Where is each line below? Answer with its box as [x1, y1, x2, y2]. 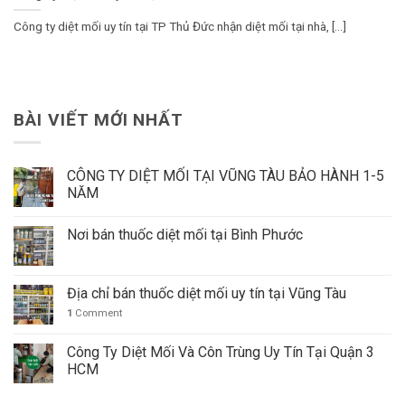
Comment [72, 307, 122, 320]
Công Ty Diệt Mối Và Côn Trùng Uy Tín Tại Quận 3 [67, 344, 374, 362]
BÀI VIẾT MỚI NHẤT [14, 108, 184, 130]
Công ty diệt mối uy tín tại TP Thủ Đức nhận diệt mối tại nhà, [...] [14, 19, 346, 34]
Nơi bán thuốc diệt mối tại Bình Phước [67, 226, 303, 244]
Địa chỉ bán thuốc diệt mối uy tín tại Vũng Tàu [67, 285, 346, 303]
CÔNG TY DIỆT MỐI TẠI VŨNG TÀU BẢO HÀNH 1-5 [67, 167, 384, 185]
